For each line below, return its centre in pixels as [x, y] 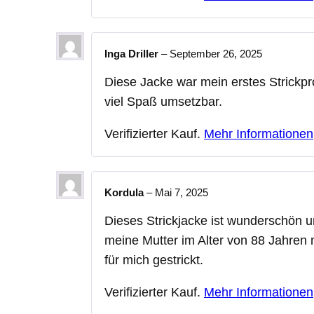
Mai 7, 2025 [182, 193]
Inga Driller [133, 54]
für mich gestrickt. [154, 260]
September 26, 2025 [216, 54]
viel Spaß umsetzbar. [163, 102]
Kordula [125, 193]
